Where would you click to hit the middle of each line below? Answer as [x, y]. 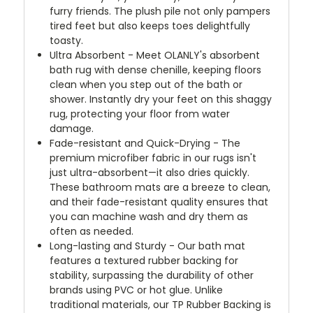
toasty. [67, 40]
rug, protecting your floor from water [140, 114]
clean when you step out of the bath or [146, 84]
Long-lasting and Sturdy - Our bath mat [148, 246]
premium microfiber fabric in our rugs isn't [153, 158]
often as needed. [92, 231]
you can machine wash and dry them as [149, 216]
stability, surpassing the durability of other [152, 275]
